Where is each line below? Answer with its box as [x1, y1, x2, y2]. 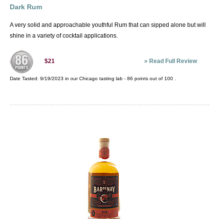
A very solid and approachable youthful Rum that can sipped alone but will [10, 22, 206, 29]
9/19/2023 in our [40, 76, 79, 82]
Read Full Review [149, 58, 197, 65]
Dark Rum [10, 3, 42, 11]
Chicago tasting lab [79, 76, 123, 82]
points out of [133, 76, 164, 82]
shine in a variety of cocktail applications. [10, 32, 118, 40]
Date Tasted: [10, 76, 40, 82]
